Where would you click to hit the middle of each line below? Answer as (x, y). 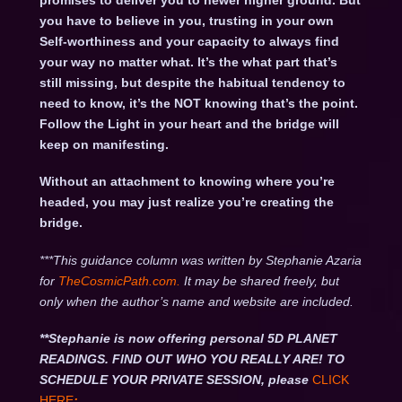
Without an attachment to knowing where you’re (187, 182)
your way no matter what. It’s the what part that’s (188, 62)
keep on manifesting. (104, 145)
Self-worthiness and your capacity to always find (189, 42)
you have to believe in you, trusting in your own (186, 21)
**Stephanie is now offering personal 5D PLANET (188, 339)
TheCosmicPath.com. (121, 280)
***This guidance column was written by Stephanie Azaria (200, 260)
